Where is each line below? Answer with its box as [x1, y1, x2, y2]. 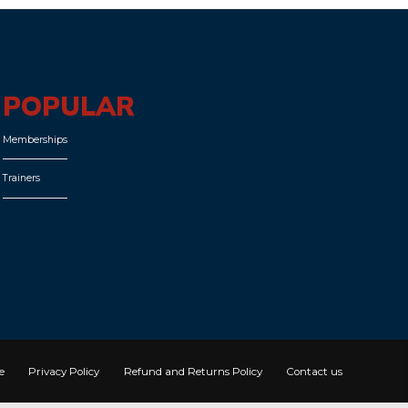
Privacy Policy [28, 364, 100, 378]
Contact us [286, 364, 342, 378]
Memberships [2, 133, 67, 146]
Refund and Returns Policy [123, 364, 262, 378]
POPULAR [2, 88, 135, 126]
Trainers [2, 172, 40, 185]
